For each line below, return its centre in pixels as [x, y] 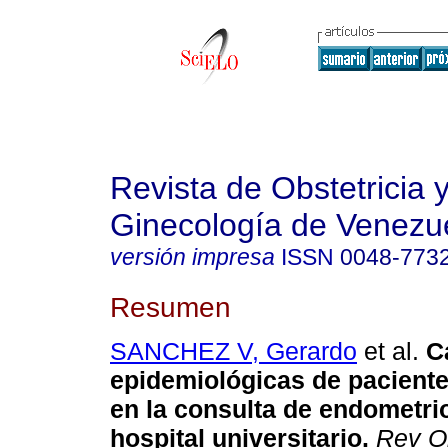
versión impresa [192, 257]
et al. [388, 351]
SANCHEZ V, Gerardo [233, 351]
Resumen [170, 306]
